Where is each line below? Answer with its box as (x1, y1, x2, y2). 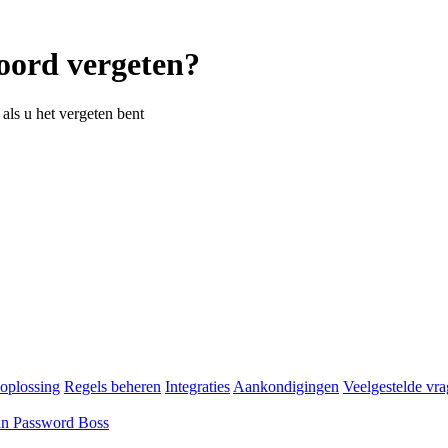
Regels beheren (64, 377, 161, 395)
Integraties (165, 377, 230, 395)
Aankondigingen (233, 377, 339, 395)
